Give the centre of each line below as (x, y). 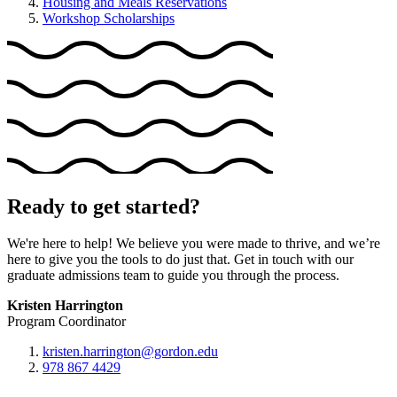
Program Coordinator (66, 322)
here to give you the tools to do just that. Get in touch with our (180, 260)
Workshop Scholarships (109, 18)
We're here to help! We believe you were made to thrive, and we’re (194, 244)
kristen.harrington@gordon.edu (130, 352)
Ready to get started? (104, 206)
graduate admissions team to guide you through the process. (173, 276)
